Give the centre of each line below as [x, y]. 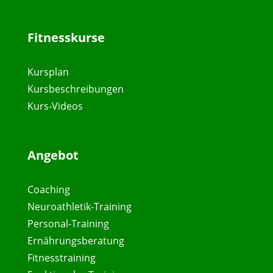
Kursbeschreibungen [75, 89]
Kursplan [48, 72]
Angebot [53, 155]
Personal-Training [68, 224]
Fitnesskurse [66, 38]
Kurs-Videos [55, 106]
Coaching [48, 190]
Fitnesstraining [61, 258]
